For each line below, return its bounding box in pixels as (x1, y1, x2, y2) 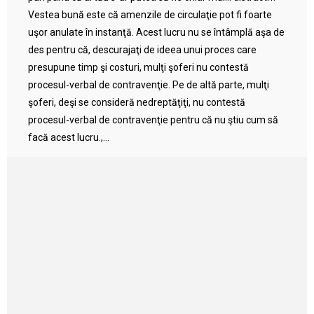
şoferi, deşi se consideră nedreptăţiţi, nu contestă (28, 97, 245, 108)
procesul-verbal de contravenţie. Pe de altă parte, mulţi (28, 79, 269, 90)
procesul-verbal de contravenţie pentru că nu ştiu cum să (28, 114, 278, 125)
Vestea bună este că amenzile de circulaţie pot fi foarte (28, 9, 272, 20)
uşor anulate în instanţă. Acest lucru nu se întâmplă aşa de (28, 27, 285, 38)
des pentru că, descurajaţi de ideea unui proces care (28, 44, 257, 55)
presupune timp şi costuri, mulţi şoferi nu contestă (28, 62, 249, 73)
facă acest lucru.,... (28, 132, 109, 143)
